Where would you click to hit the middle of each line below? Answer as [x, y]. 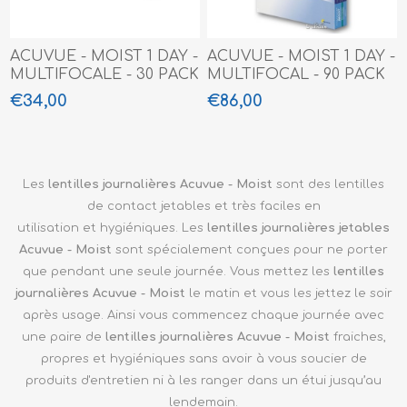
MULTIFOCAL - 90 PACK [297, 74]
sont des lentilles [328, 184]
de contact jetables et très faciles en [203, 206]
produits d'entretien [89, 380]
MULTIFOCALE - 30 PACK [105, 74]
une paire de [63, 337]
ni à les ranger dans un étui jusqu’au [267, 380]
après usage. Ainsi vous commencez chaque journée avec [203, 315]
